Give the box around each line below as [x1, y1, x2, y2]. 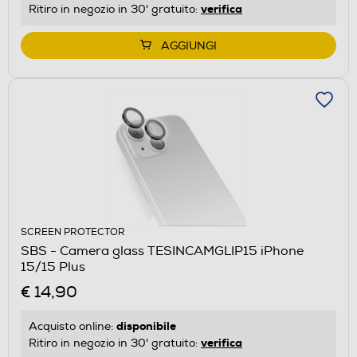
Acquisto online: [29, 319, 116, 333]
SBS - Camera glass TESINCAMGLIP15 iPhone [21, 242, 304, 259]
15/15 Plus [21, 258, 85, 275]
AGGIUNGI [161, 38, 217, 53]
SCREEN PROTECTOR [21, 226, 125, 238]
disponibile [116, 318, 176, 333]
